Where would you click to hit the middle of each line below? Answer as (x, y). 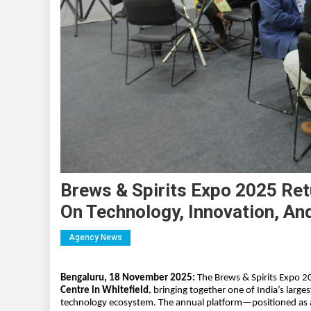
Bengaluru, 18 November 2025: (128, 278)
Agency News (95, 237)
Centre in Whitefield (104, 290)
